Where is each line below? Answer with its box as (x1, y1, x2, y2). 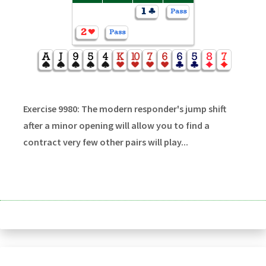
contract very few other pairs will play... (23, 135, 188, 148)
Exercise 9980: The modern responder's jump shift (23, 102, 226, 115)
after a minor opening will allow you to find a (23, 119, 210, 131)
